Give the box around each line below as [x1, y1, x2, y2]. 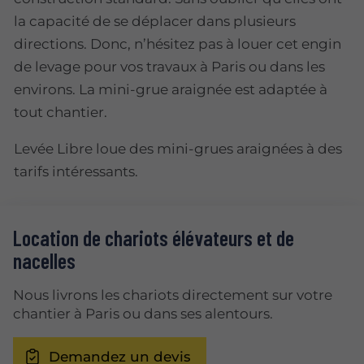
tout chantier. [14, 103, 107, 120]
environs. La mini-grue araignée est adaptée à [14, 80, 327, 97]
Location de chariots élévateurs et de [13, 225, 294, 251]
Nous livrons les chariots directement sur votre [13, 287, 332, 304]
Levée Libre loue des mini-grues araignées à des [14, 140, 342, 157]
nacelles [13, 248, 76, 274]
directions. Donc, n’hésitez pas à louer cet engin [14, 35, 341, 52]
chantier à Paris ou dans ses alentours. [13, 305, 273, 323]
